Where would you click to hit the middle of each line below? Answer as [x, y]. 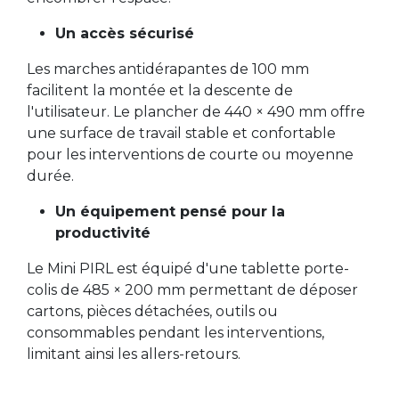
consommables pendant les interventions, [175, 332]
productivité [103, 232]
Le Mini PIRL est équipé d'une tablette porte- [188, 268]
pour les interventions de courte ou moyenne [190, 154]
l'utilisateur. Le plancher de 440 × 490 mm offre [196, 111]
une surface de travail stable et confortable [181, 133]
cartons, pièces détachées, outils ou [152, 311]
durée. [50, 175]
